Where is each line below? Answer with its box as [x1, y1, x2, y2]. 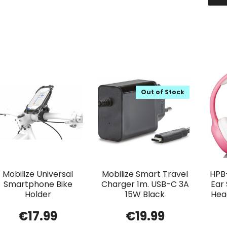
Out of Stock [141, 87, 185, 96]
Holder [24, 188, 51, 200]
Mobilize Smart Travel [102, 168, 188, 180]
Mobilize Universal [3, 168, 73, 180]
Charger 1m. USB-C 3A [101, 178, 189, 190]
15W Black [125, 188, 165, 200]
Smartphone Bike [3, 178, 72, 190]
